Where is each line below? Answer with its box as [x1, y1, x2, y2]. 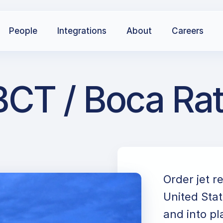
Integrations [57, 26, 107, 36]
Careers [172, 26, 204, 36]
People [9, 26, 37, 36]
